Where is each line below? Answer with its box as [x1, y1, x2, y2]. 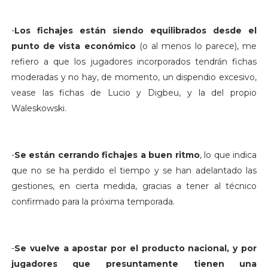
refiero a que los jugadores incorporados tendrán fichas [11, 56, 257, 67]
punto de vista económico [11, 40, 136, 51]
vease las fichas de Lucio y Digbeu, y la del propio [11, 87, 257, 98]
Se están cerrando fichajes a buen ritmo [14, 149, 200, 160]
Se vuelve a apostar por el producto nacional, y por [14, 242, 257, 254]
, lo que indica [199, 149, 257, 160]
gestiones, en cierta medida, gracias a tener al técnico [11, 180, 257, 191]
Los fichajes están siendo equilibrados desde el [14, 25, 257, 36]
